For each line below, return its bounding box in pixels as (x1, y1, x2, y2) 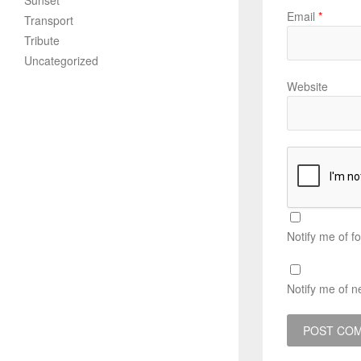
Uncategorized (24, 52, 98, 68)
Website (286, 78, 328, 95)
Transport (24, 12, 73, 28)
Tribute (24, 32, 60, 48)
